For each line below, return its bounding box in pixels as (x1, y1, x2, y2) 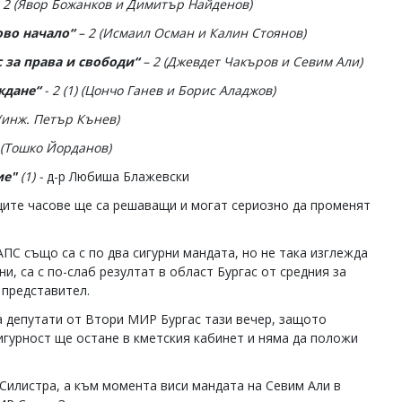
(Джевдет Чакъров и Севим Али (160, 53, 359, 70)
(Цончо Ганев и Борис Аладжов (77, 82, 272, 99)
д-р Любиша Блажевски (47, 168, 189, 185)
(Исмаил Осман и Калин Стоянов (95, 24, 302, 41)
